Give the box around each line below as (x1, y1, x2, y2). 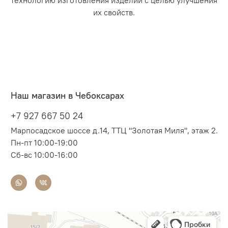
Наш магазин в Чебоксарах (10, 89, 124, 101)
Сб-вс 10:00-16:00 (10, 150, 78, 160)
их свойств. (93, 7, 135, 18)
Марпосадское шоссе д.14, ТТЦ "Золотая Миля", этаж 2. (10, 125, 218, 136)
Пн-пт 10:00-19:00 (10, 137, 78, 148)
